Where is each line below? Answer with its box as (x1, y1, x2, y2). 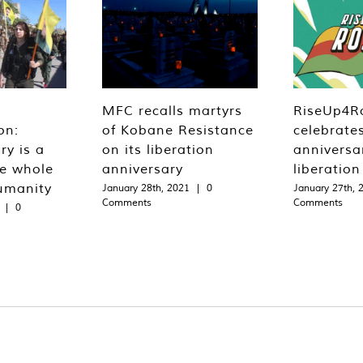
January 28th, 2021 (102, 181, 190, 194)
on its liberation (102, 141, 214, 158)
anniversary (102, 160, 183, 177)
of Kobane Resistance (102, 122, 254, 139)
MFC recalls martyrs (102, 102, 242, 119)
